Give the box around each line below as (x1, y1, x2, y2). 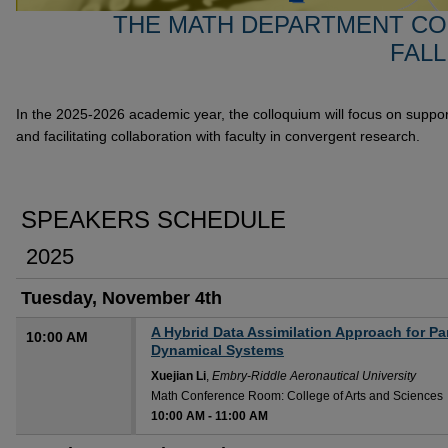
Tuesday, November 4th (21, 288, 222, 309)
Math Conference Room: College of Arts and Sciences (151, 389, 443, 404)
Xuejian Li (151, 369, 206, 384)
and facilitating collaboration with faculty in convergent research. (16, 127, 420, 144)
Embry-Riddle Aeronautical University (212, 369, 416, 384)
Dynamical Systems (151, 342, 284, 359)
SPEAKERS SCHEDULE (21, 206, 286, 234)
